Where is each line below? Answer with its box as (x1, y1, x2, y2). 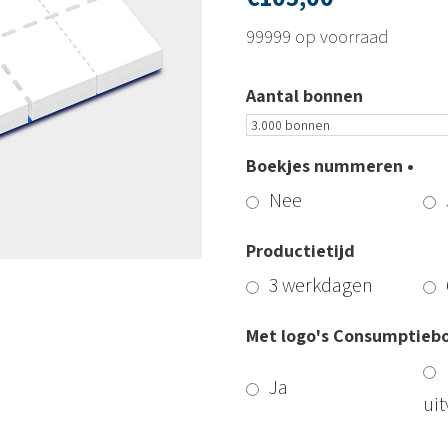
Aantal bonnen (245, 83, 363, 107)
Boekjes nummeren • (245, 153, 414, 177)
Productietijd (245, 238, 355, 262)
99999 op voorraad (245, 24, 389, 48)
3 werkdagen (268, 272, 373, 298)
